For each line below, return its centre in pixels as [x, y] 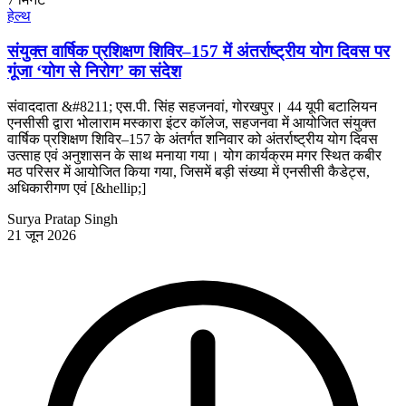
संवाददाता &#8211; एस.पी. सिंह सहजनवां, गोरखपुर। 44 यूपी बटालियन [192, 106]
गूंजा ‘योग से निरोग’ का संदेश [94, 72]
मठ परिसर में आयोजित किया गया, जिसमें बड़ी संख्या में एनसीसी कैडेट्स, [188, 171]
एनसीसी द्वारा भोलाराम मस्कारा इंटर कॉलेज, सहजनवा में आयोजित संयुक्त [192, 122]
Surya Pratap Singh [63, 218]
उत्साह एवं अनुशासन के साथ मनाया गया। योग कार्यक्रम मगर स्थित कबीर [194, 155]
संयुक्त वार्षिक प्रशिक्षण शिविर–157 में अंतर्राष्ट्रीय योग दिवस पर [198, 52]
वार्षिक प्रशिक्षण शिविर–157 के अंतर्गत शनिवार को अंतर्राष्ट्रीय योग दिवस [193, 139]
